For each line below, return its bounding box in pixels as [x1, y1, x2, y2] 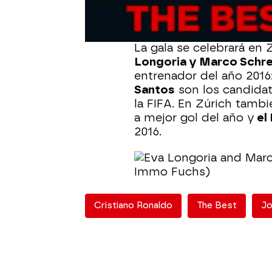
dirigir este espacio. [134, 15, 245, 29]
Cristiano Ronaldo [94, 200, 172, 211]
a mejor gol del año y [134, 111, 254, 124]
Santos [134, 83, 175, 97]
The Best [197, 200, 237, 211]
